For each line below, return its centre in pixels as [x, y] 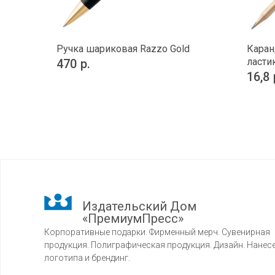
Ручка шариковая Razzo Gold [123, 48]
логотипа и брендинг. [87, 258]
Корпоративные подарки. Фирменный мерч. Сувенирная [157, 232]
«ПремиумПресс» [133, 218]
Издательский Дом [139, 206]
